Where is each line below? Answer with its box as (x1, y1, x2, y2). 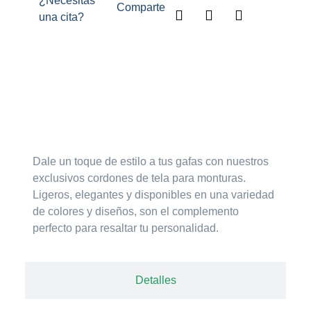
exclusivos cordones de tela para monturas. (33, 172, 249, 185)
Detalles (135, 274, 176, 286)
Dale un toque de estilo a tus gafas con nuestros (33, 155, 269, 168)
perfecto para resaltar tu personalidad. (33, 222, 219, 235)
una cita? (38, 11, 84, 24)
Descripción (126, 113, 185, 126)
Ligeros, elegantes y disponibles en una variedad (33, 189, 275, 201)
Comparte (116, 1, 165, 14)
